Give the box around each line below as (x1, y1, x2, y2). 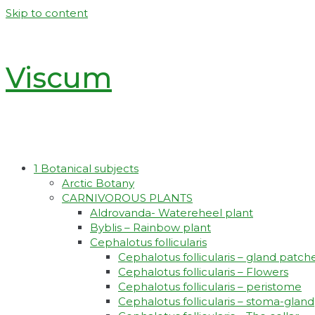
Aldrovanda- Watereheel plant (90, 206, 253, 220)
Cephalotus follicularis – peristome (118, 280, 302, 294)
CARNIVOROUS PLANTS (62, 191, 193, 205)
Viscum (6, 60, 112, 96)
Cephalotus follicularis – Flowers (118, 265, 288, 279)
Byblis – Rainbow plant (90, 221, 211, 235)
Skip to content (6, 6, 88, 20)
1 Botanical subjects (34, 162, 139, 176)
